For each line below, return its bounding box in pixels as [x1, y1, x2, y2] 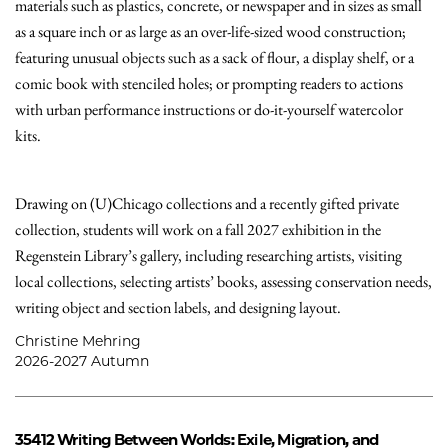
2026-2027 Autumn [15, 352, 149, 370]
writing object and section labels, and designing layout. [15, 297, 341, 318]
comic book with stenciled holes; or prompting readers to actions [15, 73, 403, 94]
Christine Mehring [15, 332, 141, 350]
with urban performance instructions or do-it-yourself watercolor [15, 99, 403, 120]
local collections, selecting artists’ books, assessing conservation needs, [15, 271, 432, 292]
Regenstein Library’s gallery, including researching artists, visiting [15, 245, 402, 266]
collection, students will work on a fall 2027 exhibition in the [15, 219, 381, 240]
